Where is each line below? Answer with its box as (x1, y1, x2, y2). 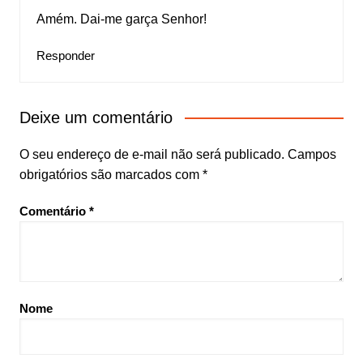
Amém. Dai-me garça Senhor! (36, 12, 207, 26)
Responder (36, 49, 95, 62)
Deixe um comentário (19, 109, 173, 126)
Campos (287, 147, 336, 161)
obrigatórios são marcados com (19, 168, 203, 181)
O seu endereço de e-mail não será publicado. (19, 147, 284, 161)
